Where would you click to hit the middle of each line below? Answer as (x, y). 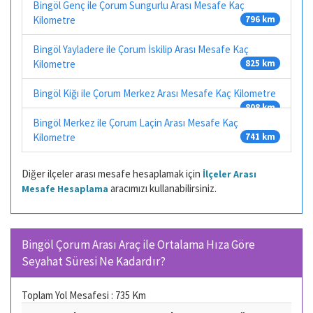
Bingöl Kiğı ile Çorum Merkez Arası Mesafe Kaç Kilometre (154, 93)
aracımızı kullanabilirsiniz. (162, 188)
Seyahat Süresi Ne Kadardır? (94, 261)
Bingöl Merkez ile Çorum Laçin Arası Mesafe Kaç (136, 122)
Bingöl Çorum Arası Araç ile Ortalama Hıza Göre (138, 245)
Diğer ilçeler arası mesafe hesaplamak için (112, 173)
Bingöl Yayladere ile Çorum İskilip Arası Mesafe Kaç (141, 49)
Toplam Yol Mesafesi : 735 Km (84, 295)
